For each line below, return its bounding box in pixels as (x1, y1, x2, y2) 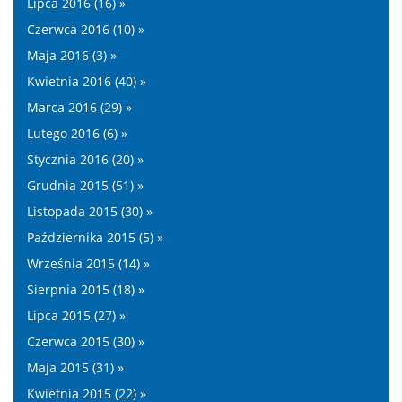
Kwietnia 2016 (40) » (27, 73, 146, 90)
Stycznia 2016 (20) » (27, 151, 144, 168)
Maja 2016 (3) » (27, 47, 117, 64)
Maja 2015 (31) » (27, 359, 124, 376)
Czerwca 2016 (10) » (27, 21, 144, 38)
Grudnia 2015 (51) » (27, 177, 144, 194)
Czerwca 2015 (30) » (27, 333, 144, 350)
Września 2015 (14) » (27, 255, 150, 272)
